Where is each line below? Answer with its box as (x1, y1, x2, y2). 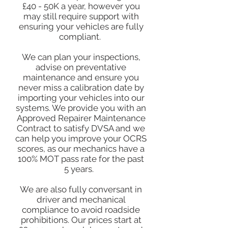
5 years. (64, 164, 98, 174)
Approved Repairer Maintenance (16, 113, 146, 123)
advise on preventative (36, 62, 126, 72)
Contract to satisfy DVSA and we (17, 123, 145, 133)
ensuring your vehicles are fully (18, 21, 144, 32)
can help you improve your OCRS (15, 133, 147, 144)
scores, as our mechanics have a (17, 144, 145, 154)
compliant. (59, 32, 103, 42)
